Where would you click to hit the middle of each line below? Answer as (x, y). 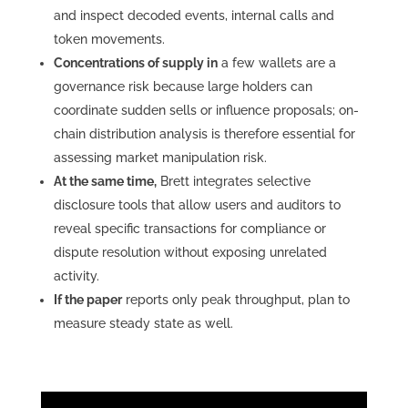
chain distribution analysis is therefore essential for (204, 133)
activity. (76, 275)
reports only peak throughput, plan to (235, 299)
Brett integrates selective (233, 181)
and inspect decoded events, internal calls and (194, 15)
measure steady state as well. (143, 323)
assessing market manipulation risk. (160, 157)
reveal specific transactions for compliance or (189, 228)
